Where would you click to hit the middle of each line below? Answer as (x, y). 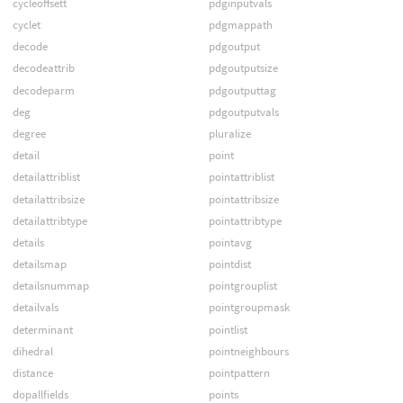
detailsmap (39, 264)
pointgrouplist (242, 286)
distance (32, 373)
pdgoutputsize (243, 68)
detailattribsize (48, 199)
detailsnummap (50, 286)
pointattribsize (243, 199)
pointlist (228, 329)
